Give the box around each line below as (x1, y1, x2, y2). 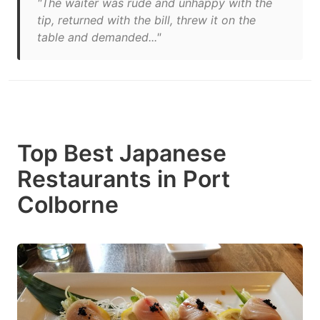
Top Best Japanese (17, 139, 226, 167)
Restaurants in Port (17, 165, 230, 193)
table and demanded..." (37, 30, 161, 44)
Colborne (17, 191, 119, 219)
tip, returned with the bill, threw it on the (37, 13, 256, 27)
